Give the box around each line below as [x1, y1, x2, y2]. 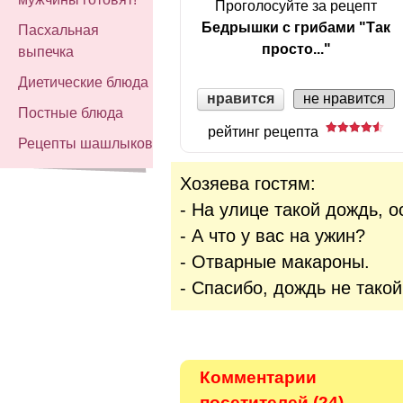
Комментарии [200, 367, 317, 387]
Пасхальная [18, 22, 99, 38]
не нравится [303, 91, 385, 107]
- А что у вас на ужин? [180, 225, 365, 246]
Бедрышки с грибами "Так [201, 19, 390, 35]
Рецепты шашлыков [18, 136, 153, 151]
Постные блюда [18, 105, 123, 121]
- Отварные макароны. [180, 251, 370, 272]
